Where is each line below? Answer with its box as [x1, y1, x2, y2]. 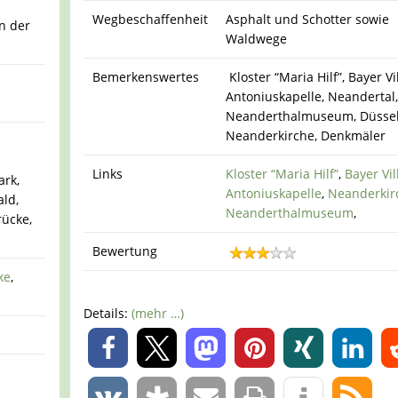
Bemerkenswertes [92, 68, 200, 86]
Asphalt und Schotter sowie [226, 11, 390, 28]
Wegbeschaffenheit [92, 11, 209, 28]
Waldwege [226, 30, 288, 48]
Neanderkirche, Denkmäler [226, 127, 386, 145]
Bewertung [92, 243, 158, 260]
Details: [84, 304, 132, 322]
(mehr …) [131, 304, 185, 322]
